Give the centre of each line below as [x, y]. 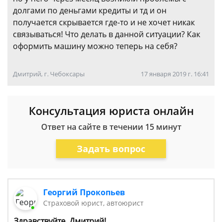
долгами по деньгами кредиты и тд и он [90, 10]
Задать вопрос [111, 148]
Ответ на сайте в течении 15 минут [111, 127]
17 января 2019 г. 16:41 [175, 74]
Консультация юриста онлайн [111, 111]
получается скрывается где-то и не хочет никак [104, 22]
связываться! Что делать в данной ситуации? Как [107, 34]
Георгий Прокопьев [84, 192]
